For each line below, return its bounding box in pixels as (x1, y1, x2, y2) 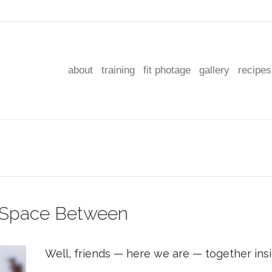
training (101, 64, 135, 76)
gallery (199, 64, 229, 76)
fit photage (143, 64, 191, 76)
